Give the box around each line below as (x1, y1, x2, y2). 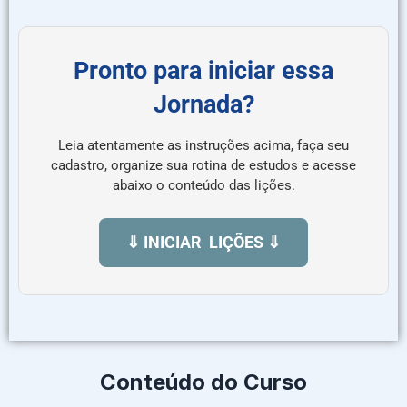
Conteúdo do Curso (100, 368, 307, 395)
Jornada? (153, 89, 254, 119)
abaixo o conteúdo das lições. (112, 176, 295, 194)
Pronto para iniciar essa (74, 55, 333, 85)
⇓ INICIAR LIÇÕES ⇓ (126, 232, 281, 252)
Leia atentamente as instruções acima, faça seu (58, 136, 349, 154)
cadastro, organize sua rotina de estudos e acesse (51, 156, 356, 174)
